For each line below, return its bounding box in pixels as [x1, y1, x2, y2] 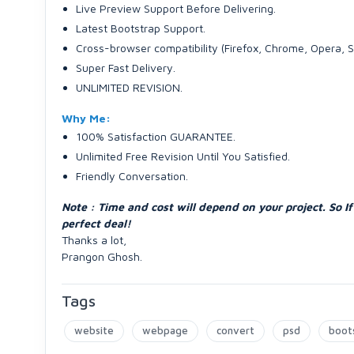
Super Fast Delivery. [76, 61, 175, 74]
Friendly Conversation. [76, 169, 188, 183]
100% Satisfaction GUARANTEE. [76, 130, 235, 143]
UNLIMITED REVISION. [76, 81, 183, 94]
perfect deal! [62, 217, 131, 230]
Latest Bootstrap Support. [76, 21, 205, 35]
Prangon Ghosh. [62, 250, 142, 263]
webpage [142, 324, 188, 337]
